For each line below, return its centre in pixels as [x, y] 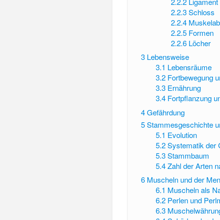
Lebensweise [168, 57]
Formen [201, 32]
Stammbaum [189, 155]
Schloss [201, 12]
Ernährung [184, 88]
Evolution [182, 135]
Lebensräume [190, 67]
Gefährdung [165, 112]
